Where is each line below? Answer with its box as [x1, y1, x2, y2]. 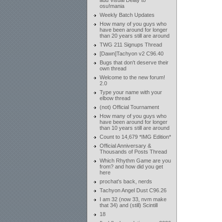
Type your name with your [99, 89, 162, 95]
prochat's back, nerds [99, 178, 152, 184]
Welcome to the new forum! [99, 74, 165, 80]
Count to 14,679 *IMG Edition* [99, 134, 171, 140]
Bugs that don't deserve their [99, 59, 168, 65]
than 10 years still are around [99, 125, 169, 131]
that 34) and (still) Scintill [99, 202, 158, 208]
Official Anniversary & [99, 143, 151, 149]
